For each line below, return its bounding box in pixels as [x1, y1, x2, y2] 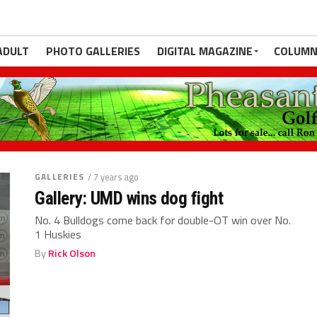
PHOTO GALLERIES [46, 42, 140, 59]
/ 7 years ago [88, 170, 139, 184]
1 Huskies [35, 226, 82, 243]
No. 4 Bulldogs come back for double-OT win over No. [35, 212, 292, 229]
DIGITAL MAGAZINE [157, 42, 253, 59]
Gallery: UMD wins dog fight [35, 188, 224, 209]
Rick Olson [48, 246, 96, 261]
